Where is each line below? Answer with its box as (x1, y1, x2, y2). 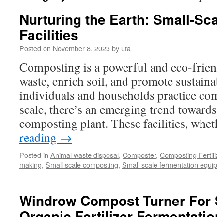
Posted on (19, 43, 51, 53)
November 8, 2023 (53, 43, 110, 53)
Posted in (19, 150, 48, 160)
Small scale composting (46, 159, 118, 170)
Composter (123, 150, 156, 160)
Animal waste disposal (50, 150, 119, 160)
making (19, 159, 42, 170)
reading (19, 129, 60, 145)
